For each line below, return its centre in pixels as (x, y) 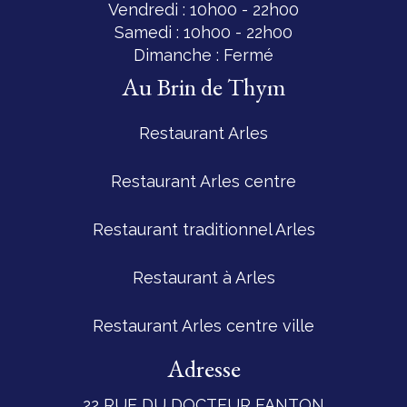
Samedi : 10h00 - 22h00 (203, 32)
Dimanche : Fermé (203, 55)
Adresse (203, 368)
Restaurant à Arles (203, 277)
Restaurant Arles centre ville (203, 325)
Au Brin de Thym (203, 86)
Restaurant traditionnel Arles (203, 229)
